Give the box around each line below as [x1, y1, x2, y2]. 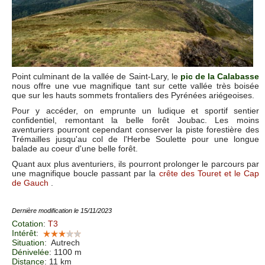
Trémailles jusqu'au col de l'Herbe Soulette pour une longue [12, 134, 259, 144]
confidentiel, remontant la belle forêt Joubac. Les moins [12, 115, 259, 125]
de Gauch [12, 177, 49, 188]
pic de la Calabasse [180, 71, 260, 81]
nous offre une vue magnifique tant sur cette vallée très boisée [12, 80, 259, 91]
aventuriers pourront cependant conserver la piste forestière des [12, 124, 259, 134]
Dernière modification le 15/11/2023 [12, 206, 112, 214]
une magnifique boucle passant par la [12, 168, 159, 178]
